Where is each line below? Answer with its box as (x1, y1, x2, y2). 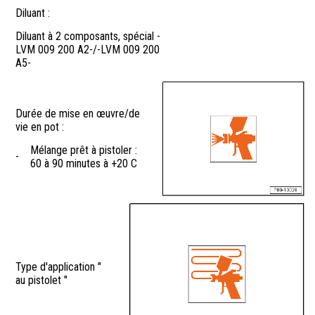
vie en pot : (15, 120, 64, 134)
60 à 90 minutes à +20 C (30, 157, 137, 171)
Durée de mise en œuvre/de (15, 107, 140, 121)
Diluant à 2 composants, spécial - (15, 30, 160, 44)
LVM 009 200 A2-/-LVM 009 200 (15, 43, 160, 57)
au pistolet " (15, 274, 67, 288)
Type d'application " (15, 260, 101, 274)
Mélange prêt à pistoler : (30, 143, 137, 157)
